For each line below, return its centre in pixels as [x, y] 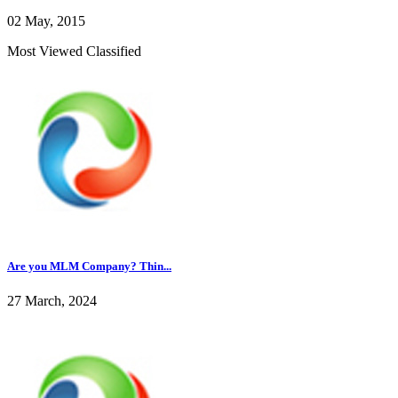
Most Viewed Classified [74, 51]
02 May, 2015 [46, 20]
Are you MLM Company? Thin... [89, 266]
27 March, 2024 [52, 300]
